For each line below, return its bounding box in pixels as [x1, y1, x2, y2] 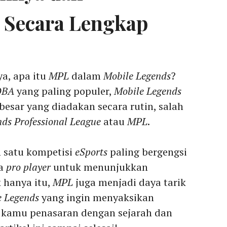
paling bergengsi [107, 144, 187, 159]
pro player [6, 160, 51, 174]
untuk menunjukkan [51, 160, 148, 174]
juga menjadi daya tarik [73, 175, 186, 189]
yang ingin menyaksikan [39, 190, 154, 204]
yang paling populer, [14, 84, 114, 98]
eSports [75, 144, 107, 159]
